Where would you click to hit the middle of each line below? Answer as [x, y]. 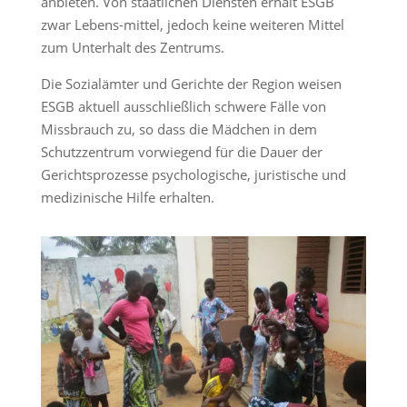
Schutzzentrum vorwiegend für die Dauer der [181, 152]
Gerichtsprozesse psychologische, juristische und [193, 175]
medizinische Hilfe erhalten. [127, 198]
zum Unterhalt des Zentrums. [132, 48]
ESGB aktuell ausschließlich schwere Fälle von [183, 107]
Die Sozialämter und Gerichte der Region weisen [191, 84]
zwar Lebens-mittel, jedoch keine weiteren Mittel [192, 25]
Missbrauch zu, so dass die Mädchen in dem [179, 129]
